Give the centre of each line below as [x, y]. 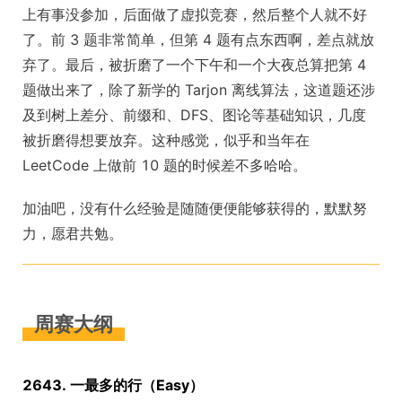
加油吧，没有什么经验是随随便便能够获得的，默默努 [195, 208]
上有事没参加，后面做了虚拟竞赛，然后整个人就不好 [195, 14]
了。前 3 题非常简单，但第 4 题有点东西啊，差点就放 [198, 39]
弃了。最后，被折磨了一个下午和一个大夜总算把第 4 [194, 65]
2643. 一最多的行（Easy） [113, 385]
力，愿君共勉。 [73, 233]
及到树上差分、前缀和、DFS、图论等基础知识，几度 [194, 115]
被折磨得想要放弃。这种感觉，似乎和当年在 [166, 140]
